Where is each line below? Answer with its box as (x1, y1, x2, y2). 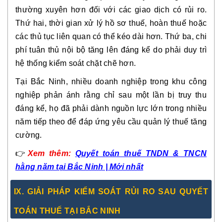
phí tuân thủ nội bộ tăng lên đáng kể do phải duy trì (15, 45, 207, 54)
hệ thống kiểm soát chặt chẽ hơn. (15, 58, 136, 67)
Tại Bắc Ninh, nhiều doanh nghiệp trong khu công (15, 77, 207, 86)
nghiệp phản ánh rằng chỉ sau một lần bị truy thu (15, 90, 207, 99)
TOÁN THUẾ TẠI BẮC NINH (14, 206, 121, 215)
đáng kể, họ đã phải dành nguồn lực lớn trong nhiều (15, 104, 207, 112)
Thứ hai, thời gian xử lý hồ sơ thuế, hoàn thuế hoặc (15, 18, 207, 27)
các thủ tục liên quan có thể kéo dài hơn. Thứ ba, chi (15, 32, 207, 41)
